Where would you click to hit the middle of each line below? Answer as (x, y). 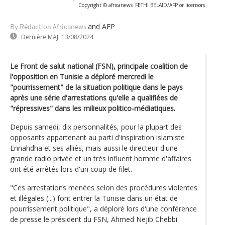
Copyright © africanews (105, 5)
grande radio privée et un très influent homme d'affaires (101, 158)
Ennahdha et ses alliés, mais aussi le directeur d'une (94, 148)
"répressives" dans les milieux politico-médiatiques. (93, 108)
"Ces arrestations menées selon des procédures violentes (104, 187)
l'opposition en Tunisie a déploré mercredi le (82, 76)
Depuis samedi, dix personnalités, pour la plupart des (96, 127)
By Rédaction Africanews (48, 27)
